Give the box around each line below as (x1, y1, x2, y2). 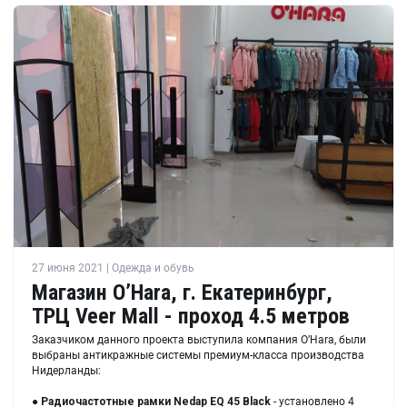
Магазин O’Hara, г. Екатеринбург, (32, 280, 333, 306)
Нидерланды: (32, 364, 101, 378)
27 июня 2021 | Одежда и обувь (32, 262, 194, 275)
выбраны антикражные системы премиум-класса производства (32, 349, 364, 362)
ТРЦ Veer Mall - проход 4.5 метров (32, 303, 350, 330)
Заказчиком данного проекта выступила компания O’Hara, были (32, 333, 366, 347)
